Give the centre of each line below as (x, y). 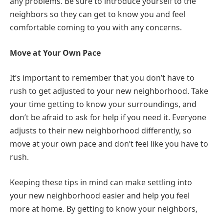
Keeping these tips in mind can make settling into (101, 182)
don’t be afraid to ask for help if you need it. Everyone (108, 118)
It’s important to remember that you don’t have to (102, 78)
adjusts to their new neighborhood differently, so (101, 131)
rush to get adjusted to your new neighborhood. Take (109, 91)
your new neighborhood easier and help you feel (100, 195)
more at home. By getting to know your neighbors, (104, 208)
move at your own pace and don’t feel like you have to (109, 144)
